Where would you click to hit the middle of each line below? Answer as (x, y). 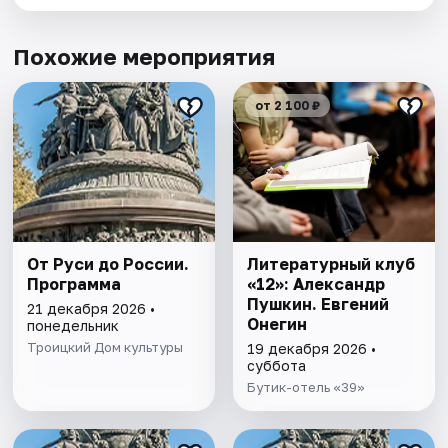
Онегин (276, 323)
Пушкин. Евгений (317, 303)
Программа (74, 283)
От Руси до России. (108, 263)
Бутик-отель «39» (305, 386)
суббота (276, 365)
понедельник (73, 325)
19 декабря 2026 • (311, 348)
